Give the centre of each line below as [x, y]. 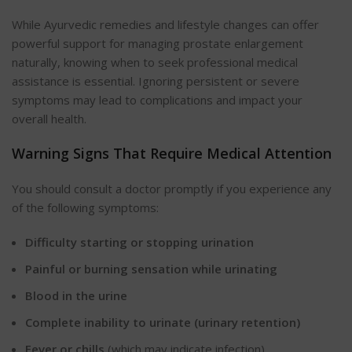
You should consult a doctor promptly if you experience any [172, 189]
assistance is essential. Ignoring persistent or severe [156, 81]
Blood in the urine [76, 296]
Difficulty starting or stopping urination [139, 242]
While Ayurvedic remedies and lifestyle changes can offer [165, 25]
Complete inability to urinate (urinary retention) [163, 323]
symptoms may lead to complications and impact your [157, 100]
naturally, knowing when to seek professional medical [155, 62]
